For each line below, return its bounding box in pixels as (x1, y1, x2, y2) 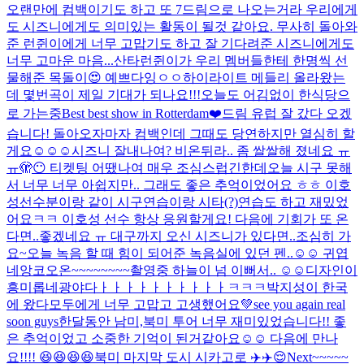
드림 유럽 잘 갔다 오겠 (222, 106, 352, 120)
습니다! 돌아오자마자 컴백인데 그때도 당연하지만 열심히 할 (6, 126, 355, 141)
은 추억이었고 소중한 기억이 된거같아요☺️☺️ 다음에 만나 (6, 331, 338, 345)
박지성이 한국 (266, 279, 348, 294)
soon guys (6, 314, 58, 328)
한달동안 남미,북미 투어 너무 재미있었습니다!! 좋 (58, 314, 346, 328)
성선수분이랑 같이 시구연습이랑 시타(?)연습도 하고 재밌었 (6, 194, 349, 209)
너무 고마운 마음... (6, 53, 114, 67)
